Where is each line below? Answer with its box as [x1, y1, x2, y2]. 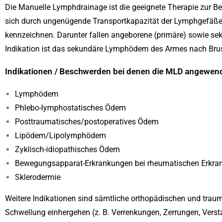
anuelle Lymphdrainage [25, 2, 107, 12]
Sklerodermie [15, 172, 60, 182]
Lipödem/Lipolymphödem [15, 131, 106, 140]
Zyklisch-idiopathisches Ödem [15, 145, 120, 154]
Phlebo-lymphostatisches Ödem [15, 103, 126, 112]
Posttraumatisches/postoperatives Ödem [15, 117, 159, 126]
